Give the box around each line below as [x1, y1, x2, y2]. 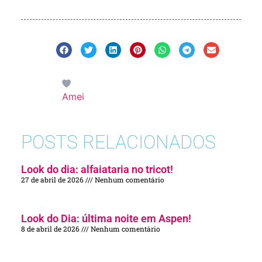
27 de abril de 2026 [21, 175, 85, 185]
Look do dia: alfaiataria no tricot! [21, 163, 173, 176]
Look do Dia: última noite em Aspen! [21, 212, 191, 225]
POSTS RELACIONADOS [21, 131, 216, 154]
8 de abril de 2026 [21, 224, 81, 234]
